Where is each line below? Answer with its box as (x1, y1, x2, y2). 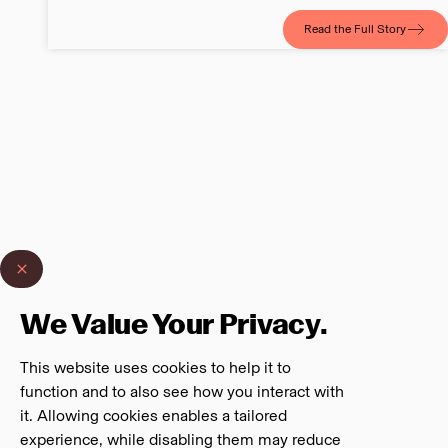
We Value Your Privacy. (20, 306, 328, 342)
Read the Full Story (304, 22, 407, 36)
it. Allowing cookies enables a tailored (20, 406, 287, 425)
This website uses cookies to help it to (20, 358, 291, 377)
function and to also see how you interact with (20, 382, 344, 401)
